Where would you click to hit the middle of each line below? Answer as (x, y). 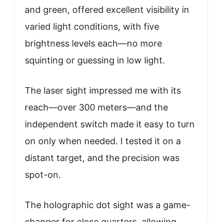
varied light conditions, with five (92, 26)
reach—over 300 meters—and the (96, 107)
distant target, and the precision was (102, 158)
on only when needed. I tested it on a (103, 141)
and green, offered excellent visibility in (107, 9)
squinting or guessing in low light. (95, 60)
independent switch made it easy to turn (110, 124)
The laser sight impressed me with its (103, 90)
